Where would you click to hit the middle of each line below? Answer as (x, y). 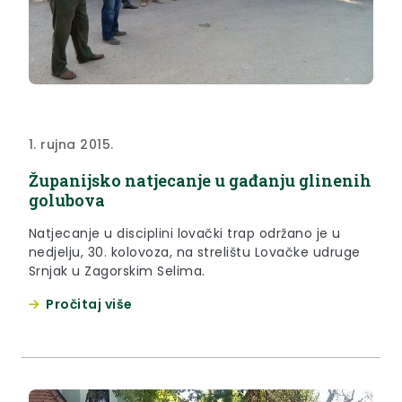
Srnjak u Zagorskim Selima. (117, 271)
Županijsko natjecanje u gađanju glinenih (200, 180)
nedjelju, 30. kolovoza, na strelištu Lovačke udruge (195, 252)
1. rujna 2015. (71, 144)
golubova (67, 200)
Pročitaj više (89, 304)
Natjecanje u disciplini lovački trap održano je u (185, 233)
